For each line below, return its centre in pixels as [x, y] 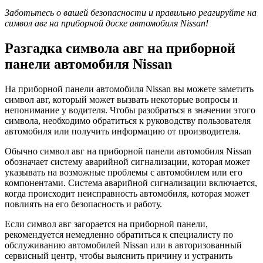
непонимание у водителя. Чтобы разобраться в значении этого [130, 110]
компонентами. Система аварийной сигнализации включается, [131, 183]
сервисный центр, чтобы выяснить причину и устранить [119, 255]
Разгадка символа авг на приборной [120, 48]
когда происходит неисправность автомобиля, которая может [127, 193]
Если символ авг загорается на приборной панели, [106, 224]
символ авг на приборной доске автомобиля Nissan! [107, 23]
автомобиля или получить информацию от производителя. [123, 131]
